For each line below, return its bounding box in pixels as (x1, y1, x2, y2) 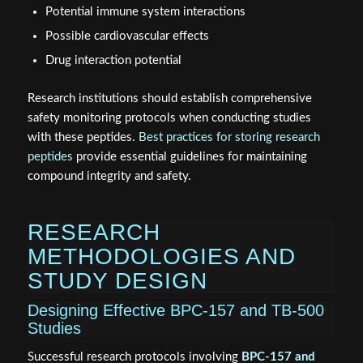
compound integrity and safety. (27, 169, 191, 182)
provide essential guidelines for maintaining (72, 150, 307, 163)
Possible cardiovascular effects (45, 29, 209, 42)
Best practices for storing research (138, 130, 320, 143)
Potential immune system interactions (45, 5, 246, 18)
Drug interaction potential (45, 53, 181, 66)
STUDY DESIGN (27, 267, 207, 293)
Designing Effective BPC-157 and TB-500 (27, 301, 324, 319)
